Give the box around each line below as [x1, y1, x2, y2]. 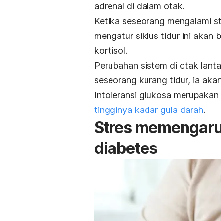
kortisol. [94, 45, 127, 56]
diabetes [94, 139, 157, 158]
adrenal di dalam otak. [94, 1, 184, 12]
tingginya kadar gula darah [94, 105, 203, 115]
